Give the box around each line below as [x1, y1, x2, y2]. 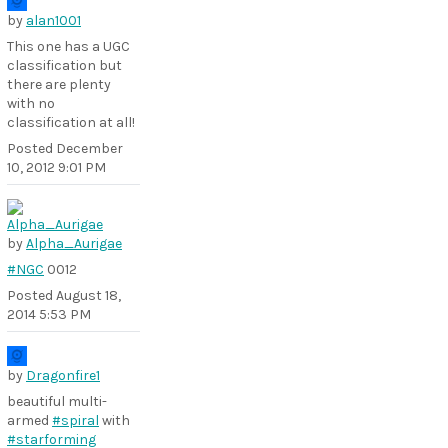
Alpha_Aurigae [26, 235, 122, 252]
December [56, 140, 123, 157]
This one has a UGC [7, 38, 130, 55]
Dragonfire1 [26, 367, 100, 384]
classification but [7, 57, 122, 74]
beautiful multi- [7, 393, 107, 410]
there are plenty [7, 76, 111, 93]
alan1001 [26, 12, 81, 29]
